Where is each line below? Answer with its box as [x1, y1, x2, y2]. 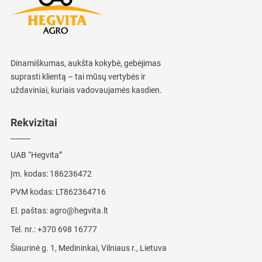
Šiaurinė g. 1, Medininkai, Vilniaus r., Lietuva [10, 243, 167, 253]
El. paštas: [10, 206, 50, 216]
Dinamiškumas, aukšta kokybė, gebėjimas [10, 58, 161, 68]
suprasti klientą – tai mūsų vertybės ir [10, 72, 146, 82]
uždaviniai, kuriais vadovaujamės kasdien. [10, 85, 162, 95]
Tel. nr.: [10, 224, 37, 234]
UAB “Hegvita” [10, 150, 62, 160]
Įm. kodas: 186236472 [10, 168, 92, 178]
